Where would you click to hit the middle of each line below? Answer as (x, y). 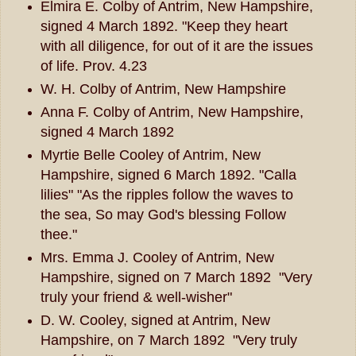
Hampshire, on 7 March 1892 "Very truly (168, 341)
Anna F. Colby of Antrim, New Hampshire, (172, 112)
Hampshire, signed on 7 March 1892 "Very (176, 278)
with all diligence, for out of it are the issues (176, 46)
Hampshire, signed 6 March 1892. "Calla (168, 175)
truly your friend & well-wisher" (136, 298)
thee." (58, 235)
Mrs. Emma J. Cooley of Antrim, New (157, 258)
